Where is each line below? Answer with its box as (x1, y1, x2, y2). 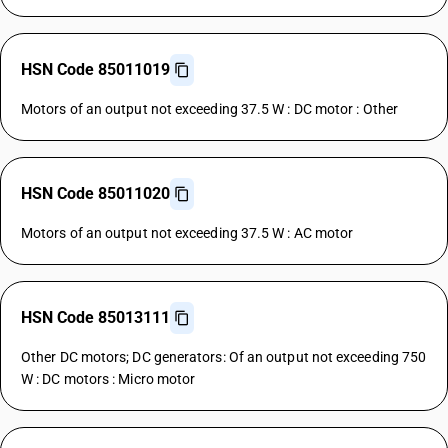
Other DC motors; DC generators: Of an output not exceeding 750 (21, 349, 427, 365)
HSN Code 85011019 (21, 60, 170, 79)
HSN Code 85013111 (21, 308, 170, 327)
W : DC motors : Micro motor (21, 371, 196, 387)
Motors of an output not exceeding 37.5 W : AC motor (21, 225, 354, 241)
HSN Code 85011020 (21, 184, 170, 203)
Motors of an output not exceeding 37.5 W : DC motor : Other (21, 101, 398, 117)
